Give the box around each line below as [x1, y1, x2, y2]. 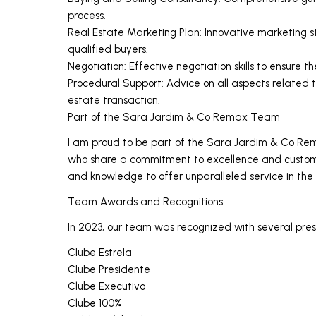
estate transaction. [68, 93, 160, 107]
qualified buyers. [68, 42, 148, 56]
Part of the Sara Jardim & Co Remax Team [68, 110, 280, 123]
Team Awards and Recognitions [68, 195, 223, 208]
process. [68, 8, 106, 22]
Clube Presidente [68, 262, 150, 276]
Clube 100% [68, 296, 122, 310]
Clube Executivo [68, 279, 145, 293]
